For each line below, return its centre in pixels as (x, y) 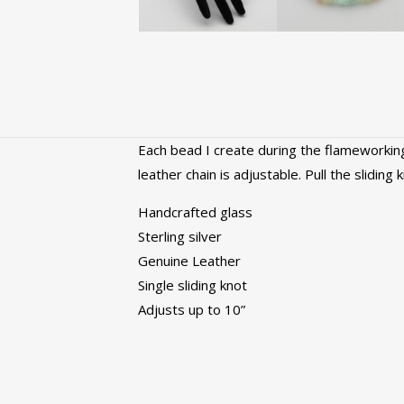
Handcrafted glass (195, 212)
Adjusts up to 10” (191, 309)
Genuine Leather (189, 261)
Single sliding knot (192, 285)
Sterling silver (179, 236)
